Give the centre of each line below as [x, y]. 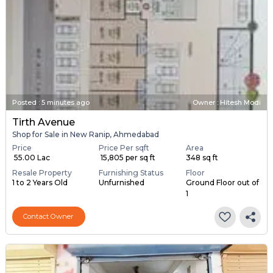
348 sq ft [202, 157]
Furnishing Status [131, 172]
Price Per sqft [124, 147]
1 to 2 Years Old [40, 182]
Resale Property [42, 172]
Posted [24, 103]
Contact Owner [49, 217]
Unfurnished [122, 182]
